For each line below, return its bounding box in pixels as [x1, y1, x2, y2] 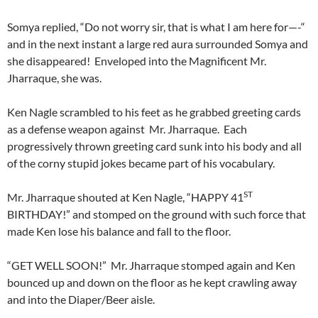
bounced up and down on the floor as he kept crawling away [7, 275, 297, 290]
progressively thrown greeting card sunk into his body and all [7, 139, 302, 153]
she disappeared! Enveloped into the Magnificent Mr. [7, 54, 266, 68]
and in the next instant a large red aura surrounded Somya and [7, 37, 308, 51]
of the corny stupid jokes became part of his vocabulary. [7, 156, 275, 170]
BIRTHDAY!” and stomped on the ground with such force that [7, 207, 306, 221]
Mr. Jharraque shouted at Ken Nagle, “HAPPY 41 [7, 190, 243, 204]
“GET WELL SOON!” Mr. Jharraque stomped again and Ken [7, 258, 295, 273]
